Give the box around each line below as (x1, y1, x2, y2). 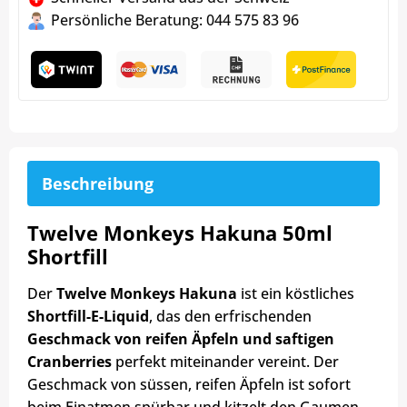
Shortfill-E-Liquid (27, 306, 149, 327)
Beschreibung (42, 173, 154, 195)
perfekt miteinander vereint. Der (112, 352, 339, 372)
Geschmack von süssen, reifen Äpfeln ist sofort (27, 374, 351, 395)
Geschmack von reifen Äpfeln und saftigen (27, 329, 334, 350)
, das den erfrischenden (149, 306, 312, 327)
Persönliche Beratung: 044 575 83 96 (51, 10, 299, 31)
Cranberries (27, 352, 112, 372)
